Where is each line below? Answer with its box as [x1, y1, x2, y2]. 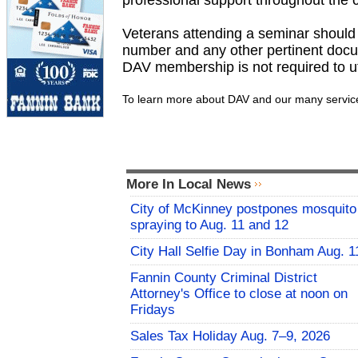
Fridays [130, 302, 175, 317]
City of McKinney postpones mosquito [130, 201, 356, 217]
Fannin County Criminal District [130, 270, 317, 285]
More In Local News [126, 177, 251, 192]
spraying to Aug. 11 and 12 [130, 217, 288, 233]
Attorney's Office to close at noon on [130, 286, 348, 301]
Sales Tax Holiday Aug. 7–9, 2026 [130, 328, 330, 344]
